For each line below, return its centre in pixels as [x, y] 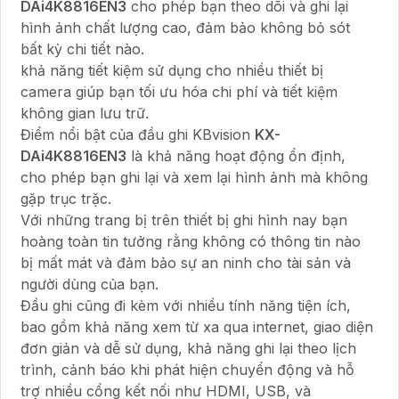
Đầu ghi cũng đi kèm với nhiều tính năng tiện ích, [186, 306]
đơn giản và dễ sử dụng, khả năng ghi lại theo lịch [188, 349]
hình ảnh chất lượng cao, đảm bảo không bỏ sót [185, 28]
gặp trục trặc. [66, 199]
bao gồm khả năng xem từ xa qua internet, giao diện [197, 327]
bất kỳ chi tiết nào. [82, 49]
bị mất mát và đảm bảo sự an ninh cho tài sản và [186, 263]
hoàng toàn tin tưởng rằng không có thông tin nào [191, 242]
